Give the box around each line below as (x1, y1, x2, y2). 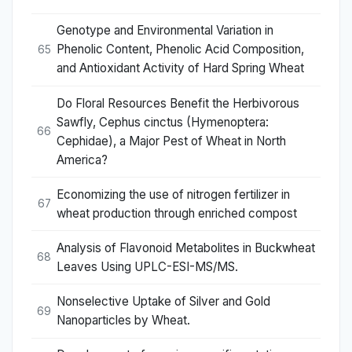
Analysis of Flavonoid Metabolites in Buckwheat (57, 240, 315, 255)
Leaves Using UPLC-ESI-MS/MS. (57, 258, 238, 274)
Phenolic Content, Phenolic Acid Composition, (57, 42, 304, 57)
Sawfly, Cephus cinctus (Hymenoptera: (57, 114, 269, 130)
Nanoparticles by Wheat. (57, 313, 190, 328)
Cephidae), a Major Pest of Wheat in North (57, 133, 286, 148)
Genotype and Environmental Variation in (57, 23, 273, 38)
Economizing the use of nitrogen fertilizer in (57, 186, 290, 202)
